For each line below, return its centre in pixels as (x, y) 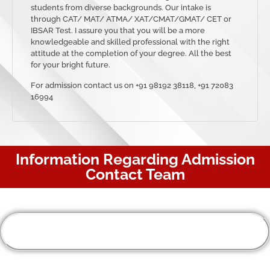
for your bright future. (71, 65)
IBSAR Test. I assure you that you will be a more (118, 31)
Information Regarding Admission (135, 159)
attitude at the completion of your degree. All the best (131, 54)
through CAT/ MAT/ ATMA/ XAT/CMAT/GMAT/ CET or (131, 19)
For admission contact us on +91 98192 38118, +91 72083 (132, 85)
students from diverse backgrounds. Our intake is (121, 8)
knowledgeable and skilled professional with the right (130, 42)
